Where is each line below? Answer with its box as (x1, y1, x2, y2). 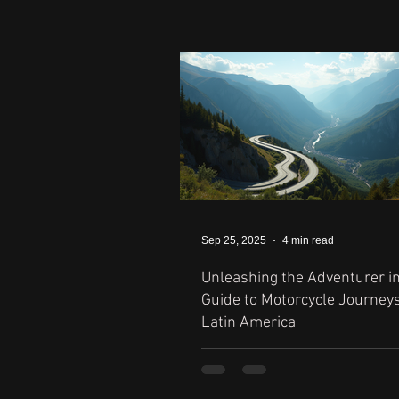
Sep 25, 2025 (201, 233, 266, 247)
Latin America (201, 313, 296, 332)
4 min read (282, 233, 334, 247)
